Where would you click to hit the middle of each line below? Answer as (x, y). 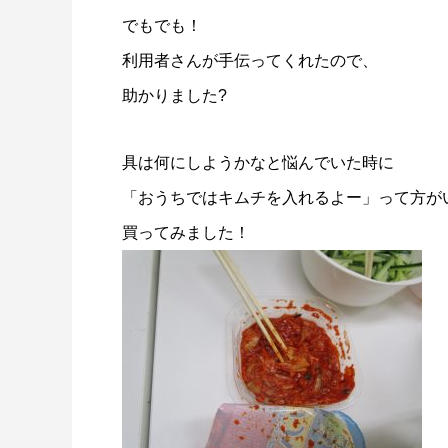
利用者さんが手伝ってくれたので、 (250, 60)
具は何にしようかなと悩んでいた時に (258, 162)
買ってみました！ (186, 232)
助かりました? (174, 95)
